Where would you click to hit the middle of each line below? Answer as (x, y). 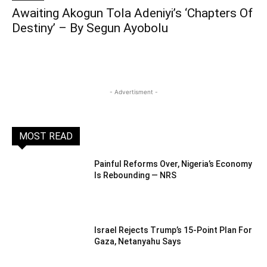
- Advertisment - (133, 91)
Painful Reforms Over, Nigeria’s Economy (173, 164)
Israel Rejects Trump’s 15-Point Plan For (173, 230)
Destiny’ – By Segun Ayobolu (90, 28)
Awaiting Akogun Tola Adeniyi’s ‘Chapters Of (132, 13)
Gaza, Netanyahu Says (138, 242)
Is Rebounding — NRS (136, 175)
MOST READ (46, 136)
